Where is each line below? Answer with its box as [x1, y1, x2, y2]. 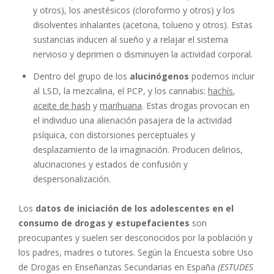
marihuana [100, 99, 142, 111]
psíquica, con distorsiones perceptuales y [33, 128, 195, 141]
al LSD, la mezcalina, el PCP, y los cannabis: [33, 84, 208, 97]
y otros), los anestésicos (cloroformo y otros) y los [33, 4, 235, 16]
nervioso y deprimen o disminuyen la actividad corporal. [33, 48, 253, 60]
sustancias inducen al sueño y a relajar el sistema [33, 33, 228, 45]
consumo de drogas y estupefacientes [18, 217, 190, 229]
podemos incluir [189, 70, 254, 82]
